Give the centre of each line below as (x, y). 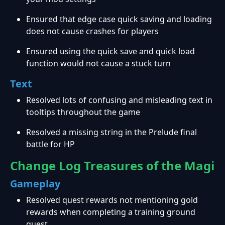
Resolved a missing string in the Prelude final (111, 132)
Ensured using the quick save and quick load (110, 51)
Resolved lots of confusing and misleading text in (119, 100)
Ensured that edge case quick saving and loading (119, 19)
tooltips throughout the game (83, 112)
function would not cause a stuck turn (98, 64)
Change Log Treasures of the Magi (112, 166)
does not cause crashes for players (92, 31)
